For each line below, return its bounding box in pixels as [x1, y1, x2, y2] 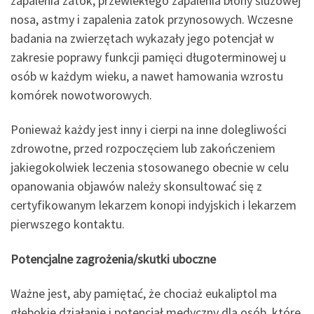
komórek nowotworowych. [11, 86, 152, 103]
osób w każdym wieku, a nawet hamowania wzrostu [11, 67, 283, 84]
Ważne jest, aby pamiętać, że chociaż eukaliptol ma [11, 285, 277, 302]
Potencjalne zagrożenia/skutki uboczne [11, 250, 216, 267]
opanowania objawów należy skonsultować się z [11, 178, 262, 195]
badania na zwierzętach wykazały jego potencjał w [11, 29, 274, 46]
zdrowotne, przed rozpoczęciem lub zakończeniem [11, 140, 275, 157]
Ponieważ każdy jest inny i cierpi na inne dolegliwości [11, 121, 287, 138]
